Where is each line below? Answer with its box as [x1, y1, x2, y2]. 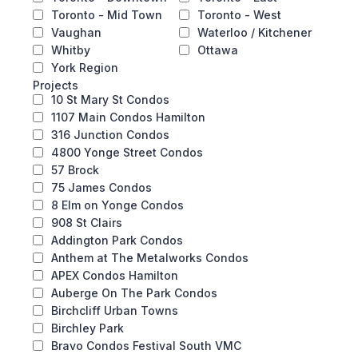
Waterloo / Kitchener [197, 26, 312, 39]
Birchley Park [51, 321, 124, 335]
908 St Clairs [51, 216, 122, 229]
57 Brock [51, 163, 99, 177]
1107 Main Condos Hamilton [51, 110, 205, 124]
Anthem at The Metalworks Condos [51, 251, 249, 265]
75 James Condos [51, 181, 152, 194]
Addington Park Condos [51, 233, 183, 247]
